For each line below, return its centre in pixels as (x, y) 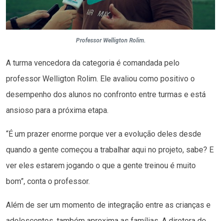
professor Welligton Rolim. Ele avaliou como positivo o (100, 78)
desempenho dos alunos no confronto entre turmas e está (106, 94)
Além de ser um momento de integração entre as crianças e (108, 205)
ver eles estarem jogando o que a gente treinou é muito (101, 165)
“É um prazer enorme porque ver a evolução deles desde (104, 134)
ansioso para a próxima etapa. (57, 110)
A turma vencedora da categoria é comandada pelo (93, 63)
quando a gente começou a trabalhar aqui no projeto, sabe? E (110, 149)
